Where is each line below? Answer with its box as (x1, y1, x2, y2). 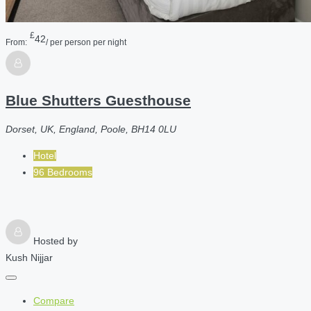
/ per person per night (46, 37, 126, 47)
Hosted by (33, 235, 78, 247)
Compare (33, 295, 74, 307)
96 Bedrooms (33, 167, 92, 178)
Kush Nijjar (6, 252, 53, 264)
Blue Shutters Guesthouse (6, 92, 191, 109)
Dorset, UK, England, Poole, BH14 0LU (6, 124, 176, 135)
